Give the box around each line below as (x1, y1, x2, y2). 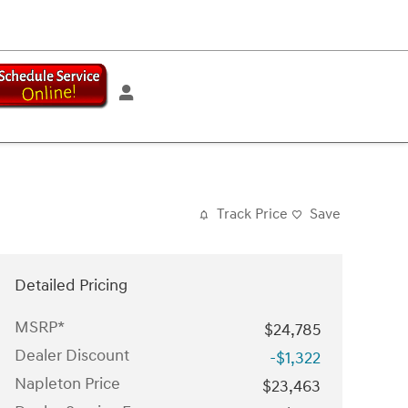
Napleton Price (15, 373, 120, 394)
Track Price (217, 206, 288, 223)
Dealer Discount (15, 345, 129, 366)
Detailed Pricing (15, 275, 127, 296)
